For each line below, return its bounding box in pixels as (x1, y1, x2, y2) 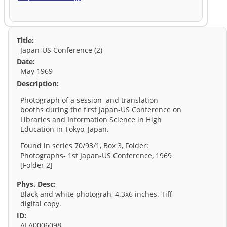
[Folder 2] (20, 160, 53, 170)
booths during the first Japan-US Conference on (20, 105, 182, 115)
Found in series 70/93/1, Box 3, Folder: (20, 141, 149, 151)
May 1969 (20, 66, 53, 77)
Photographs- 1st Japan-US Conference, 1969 (20, 150, 172, 161)
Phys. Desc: (17, 179, 56, 190)
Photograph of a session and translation (20, 95, 159, 105)
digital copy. (20, 199, 62, 209)
